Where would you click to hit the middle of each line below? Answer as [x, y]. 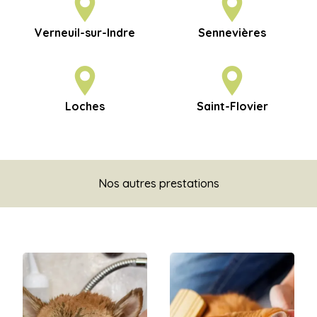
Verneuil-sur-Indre [85, 33]
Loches [85, 106]
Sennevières [232, 33]
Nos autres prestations [158, 184]
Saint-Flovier [232, 106]
